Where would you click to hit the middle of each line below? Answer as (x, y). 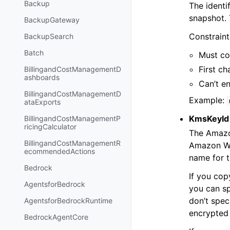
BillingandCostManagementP (72, 119)
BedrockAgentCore (56, 217)
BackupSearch (49, 36)
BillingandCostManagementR (72, 143)
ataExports (42, 102)
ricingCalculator (50, 127)
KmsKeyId (209, 119)
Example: (208, 100)
